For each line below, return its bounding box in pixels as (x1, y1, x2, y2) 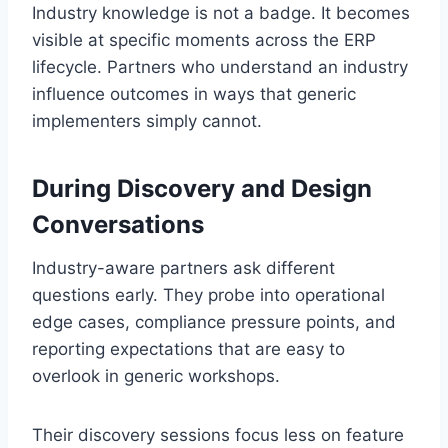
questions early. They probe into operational (32, 284, 385, 305)
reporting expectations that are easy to (32, 338, 345, 359)
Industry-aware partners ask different (32, 257, 335, 278)
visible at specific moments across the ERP (32, 29, 376, 50)
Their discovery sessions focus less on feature (32, 424, 404, 445)
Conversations (32, 209, 204, 239)
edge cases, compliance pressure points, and (32, 311, 396, 332)
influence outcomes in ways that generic (32, 83, 356, 104)
